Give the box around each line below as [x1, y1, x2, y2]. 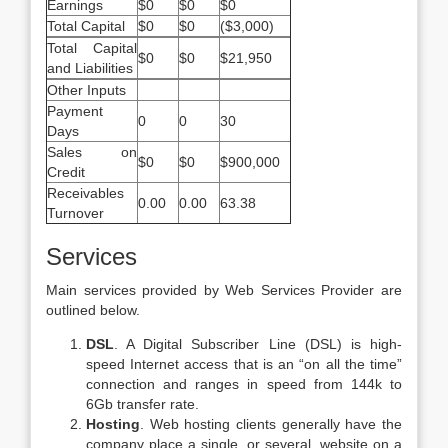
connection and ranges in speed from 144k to [86, 376, 402, 392]
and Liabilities [47, 60, 133, 76]
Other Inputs [47, 82, 126, 98]
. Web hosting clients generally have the [140, 416, 402, 432]
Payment [47, 103, 103, 119]
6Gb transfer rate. [86, 396, 199, 412]
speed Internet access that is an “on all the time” [86, 356, 402, 372]
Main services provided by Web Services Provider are [46, 282, 402, 298]
